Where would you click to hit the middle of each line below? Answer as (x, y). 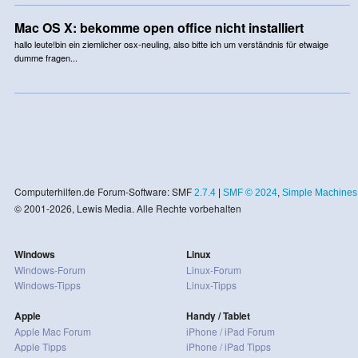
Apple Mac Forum (52, 331)
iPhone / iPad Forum (230, 331)
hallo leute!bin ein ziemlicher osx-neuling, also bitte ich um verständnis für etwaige (171, 44)
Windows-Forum (50, 269)
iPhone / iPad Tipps (228, 346)
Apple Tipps (40, 346)
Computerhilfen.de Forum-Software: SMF (104, 191)
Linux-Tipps (211, 284)
